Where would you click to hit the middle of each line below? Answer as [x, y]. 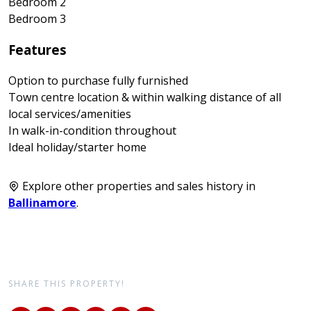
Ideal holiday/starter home [77, 148]
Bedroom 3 [37, 18]
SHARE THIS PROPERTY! [67, 284]
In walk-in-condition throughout [92, 131]
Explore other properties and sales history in [137, 186]
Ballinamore [42, 203]
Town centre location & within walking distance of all [145, 98]
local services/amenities [70, 114]
